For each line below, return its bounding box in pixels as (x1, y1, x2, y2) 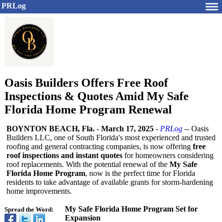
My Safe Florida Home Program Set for (65, 205, 198, 213)
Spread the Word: (4, 206, 54, 213)
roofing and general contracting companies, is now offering (6, 142, 193, 151)
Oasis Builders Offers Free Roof (4, 76, 168, 89)
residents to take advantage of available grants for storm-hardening (6, 178, 213, 186)
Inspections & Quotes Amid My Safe (4, 90, 189, 103)
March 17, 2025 (101, 124, 154, 133)
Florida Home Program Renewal (4, 103, 172, 116)
